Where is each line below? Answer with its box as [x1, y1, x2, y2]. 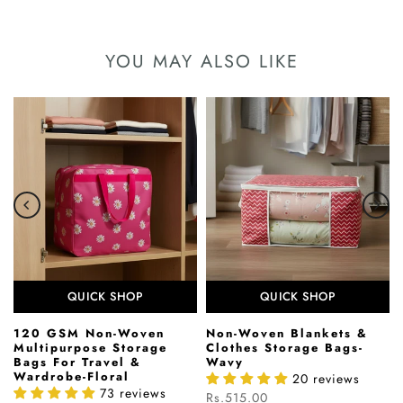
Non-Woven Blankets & [206, 324, 368, 342]
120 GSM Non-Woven [13, 324, 165, 342]
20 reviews [292, 369, 360, 388]
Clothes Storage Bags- [206, 338, 363, 356]
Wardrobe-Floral [13, 367, 130, 385]
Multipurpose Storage [13, 338, 167, 356]
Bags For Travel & [13, 353, 141, 371]
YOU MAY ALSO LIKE [104, 48, 299, 75]
